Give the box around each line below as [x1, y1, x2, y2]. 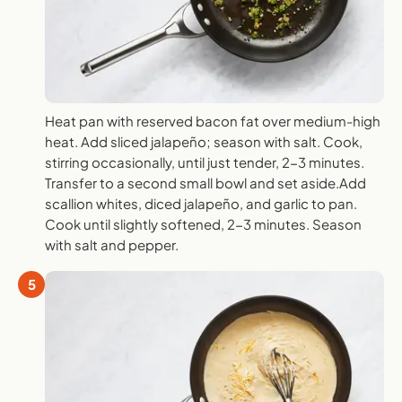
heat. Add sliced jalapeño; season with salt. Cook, [45, 133, 363, 151]
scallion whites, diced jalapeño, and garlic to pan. [45, 195, 357, 213]
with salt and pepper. [45, 236, 179, 254]
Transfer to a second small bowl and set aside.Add [45, 174, 366, 192]
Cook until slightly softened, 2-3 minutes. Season [45, 215, 362, 233]
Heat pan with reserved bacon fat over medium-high [45, 112, 380, 130]
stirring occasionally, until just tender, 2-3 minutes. [45, 153, 364, 171]
